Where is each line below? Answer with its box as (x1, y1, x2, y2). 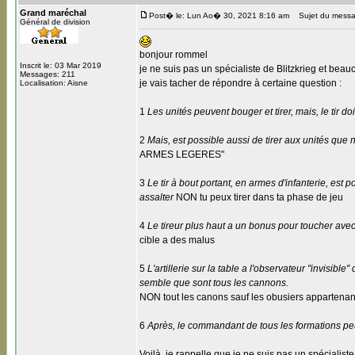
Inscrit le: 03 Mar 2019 (20, 61, 101, 70)
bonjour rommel (139, 49, 208, 60)
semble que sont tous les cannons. (139, 277, 288, 288)
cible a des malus (139, 235, 215, 246)
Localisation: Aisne (20, 78, 88, 87)
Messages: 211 (20, 70, 75, 78)
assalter (139, 192, 174, 203)
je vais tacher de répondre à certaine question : (139, 78, 342, 89)
